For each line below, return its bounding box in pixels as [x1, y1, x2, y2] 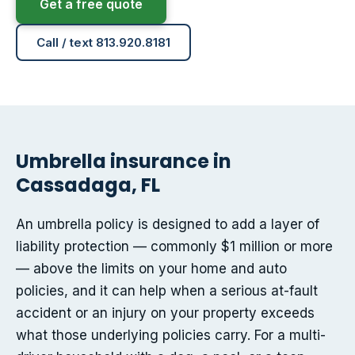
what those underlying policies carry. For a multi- [16, 327, 326, 344]
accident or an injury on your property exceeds [16, 305, 315, 322]
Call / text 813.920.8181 [36, 35, 170, 51]
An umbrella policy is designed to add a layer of [16, 216, 319, 233]
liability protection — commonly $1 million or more [16, 239, 333, 255]
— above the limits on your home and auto [16, 261, 287, 277]
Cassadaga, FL [16, 172, 160, 199]
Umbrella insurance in [16, 148, 231, 175]
